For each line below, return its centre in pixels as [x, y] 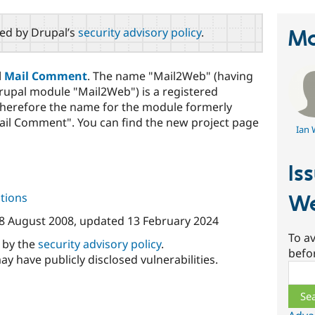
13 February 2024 [173, 221]
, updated [100, 221]
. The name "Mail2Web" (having [170, 76]
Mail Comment [46, 76]
